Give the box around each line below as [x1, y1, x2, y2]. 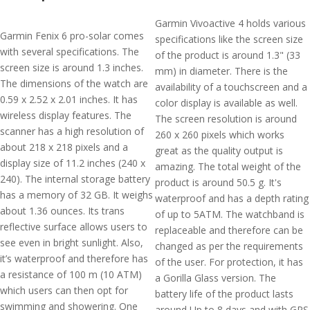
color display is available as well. [155, 96, 298, 109]
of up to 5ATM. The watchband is [155, 208, 304, 221]
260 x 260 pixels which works [155, 128, 284, 141]
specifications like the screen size [155, 33, 303, 46]
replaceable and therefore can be [155, 224, 303, 237]
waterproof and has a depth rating [155, 192, 309, 205]
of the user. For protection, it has [155, 255, 303, 268]
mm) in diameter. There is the [155, 64, 288, 77]
